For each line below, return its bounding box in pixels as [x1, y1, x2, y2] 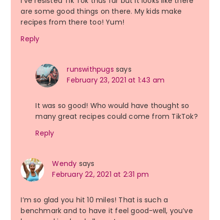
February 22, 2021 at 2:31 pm [52, 169, 149, 180]
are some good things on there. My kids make [21, 6, 182, 17]
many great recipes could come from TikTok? [35, 111, 198, 122]
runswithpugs [67, 64, 114, 75]
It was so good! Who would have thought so [35, 101, 190, 111]
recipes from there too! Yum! [21, 17, 124, 27]
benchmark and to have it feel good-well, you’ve [21, 206, 193, 216]
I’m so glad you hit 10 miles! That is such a [21, 195, 168, 205]
